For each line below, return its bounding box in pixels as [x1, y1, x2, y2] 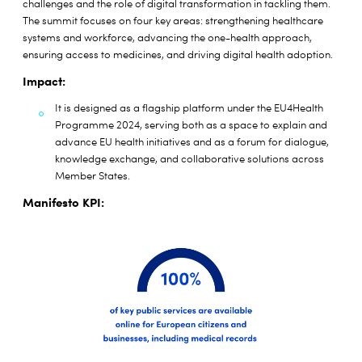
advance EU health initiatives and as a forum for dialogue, [55, 136, 329, 149]
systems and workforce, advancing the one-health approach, [23, 32, 312, 44]
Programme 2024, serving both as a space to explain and [55, 119, 327, 132]
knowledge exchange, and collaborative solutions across [55, 153, 324, 166]
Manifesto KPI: [23, 195, 104, 210]
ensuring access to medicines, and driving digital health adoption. [23, 48, 333, 61]
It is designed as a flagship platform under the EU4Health [55, 102, 323, 115]
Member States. [55, 170, 130, 183]
